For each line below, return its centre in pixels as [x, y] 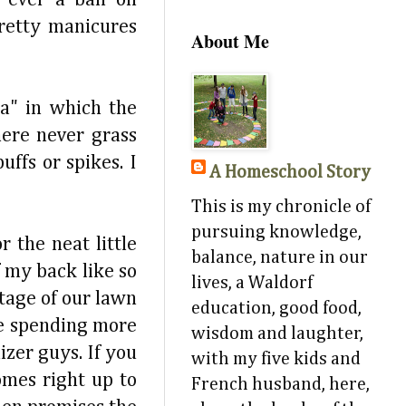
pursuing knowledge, [276, 232]
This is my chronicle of [281, 207]
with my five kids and [276, 359]
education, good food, [276, 308]
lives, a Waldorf [252, 283]
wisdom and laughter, [277, 333]
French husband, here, [280, 384]
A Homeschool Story [290, 172]
